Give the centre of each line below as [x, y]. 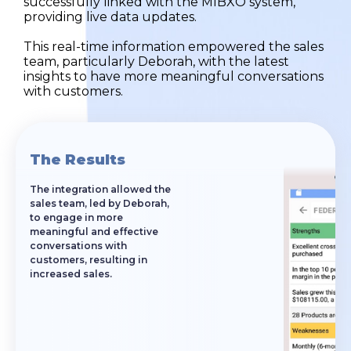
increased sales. [71, 273]
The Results [78, 159]
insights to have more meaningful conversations [174, 76]
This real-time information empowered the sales [174, 46]
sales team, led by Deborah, [100, 203]
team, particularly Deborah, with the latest [156, 61]
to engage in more [76, 217]
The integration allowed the [100, 189]
